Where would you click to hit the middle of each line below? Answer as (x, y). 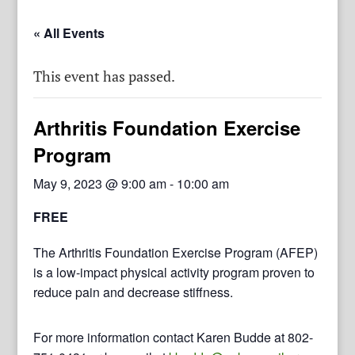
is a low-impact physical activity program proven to (174, 272)
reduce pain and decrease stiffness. (134, 292)
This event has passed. (105, 76)
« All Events (69, 32)
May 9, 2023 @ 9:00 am (100, 183)
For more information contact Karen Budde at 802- (174, 337)
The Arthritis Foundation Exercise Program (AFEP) (176, 252)
